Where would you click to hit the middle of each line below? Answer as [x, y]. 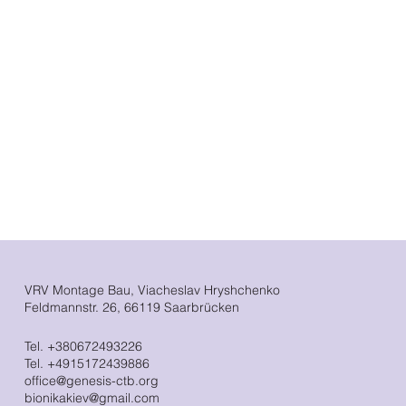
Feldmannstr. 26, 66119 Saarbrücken [131, 307]
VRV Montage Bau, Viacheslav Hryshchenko [152, 290]
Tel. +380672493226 [83, 346]
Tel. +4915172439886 [87, 363]
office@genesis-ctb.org [91, 380]
